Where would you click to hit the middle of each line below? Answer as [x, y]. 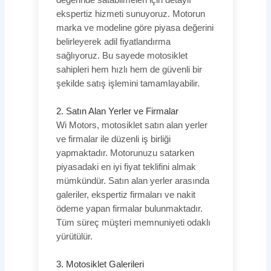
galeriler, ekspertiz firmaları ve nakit [126, 194]
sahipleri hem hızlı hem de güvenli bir [129, 69]
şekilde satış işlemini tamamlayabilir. [128, 83]
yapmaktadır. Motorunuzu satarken [125, 153]
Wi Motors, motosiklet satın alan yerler [132, 125]
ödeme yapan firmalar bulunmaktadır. [129, 208]
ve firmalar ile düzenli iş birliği [113, 139]
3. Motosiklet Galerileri [100, 265]
